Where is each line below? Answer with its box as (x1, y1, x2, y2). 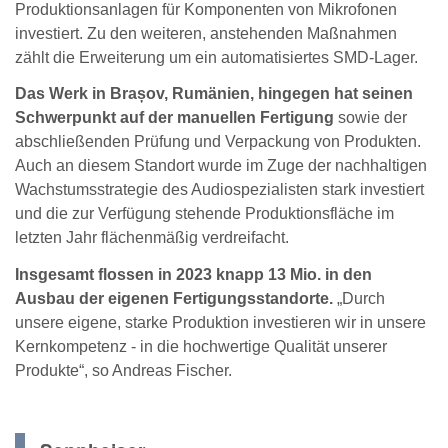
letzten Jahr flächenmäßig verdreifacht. (15, 229, 289, 247)
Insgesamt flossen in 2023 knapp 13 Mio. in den (15, 266, 372, 284)
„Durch (333, 290, 385, 308)
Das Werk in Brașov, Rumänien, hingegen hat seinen (15, 85, 413, 103)
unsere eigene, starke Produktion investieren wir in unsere (15, 314, 426, 332)
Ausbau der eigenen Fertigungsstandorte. (15, 290, 333, 308)
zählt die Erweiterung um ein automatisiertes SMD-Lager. (15, 48, 418, 66)
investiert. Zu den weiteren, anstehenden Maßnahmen (15, 24, 397, 42)
